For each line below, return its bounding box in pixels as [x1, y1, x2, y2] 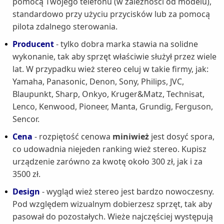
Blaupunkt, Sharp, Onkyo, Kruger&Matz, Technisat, [12, 88, 204, 100]
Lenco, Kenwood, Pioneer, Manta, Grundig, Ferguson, [12, 101, 213, 112]
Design [12, 186, 40, 197]
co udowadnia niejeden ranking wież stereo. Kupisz [12, 143, 206, 155]
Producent [12, 38, 54, 50]
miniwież [112, 131, 149, 142]
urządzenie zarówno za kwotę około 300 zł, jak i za [12, 156, 202, 167]
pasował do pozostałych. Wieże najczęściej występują [12, 211, 213, 222]
